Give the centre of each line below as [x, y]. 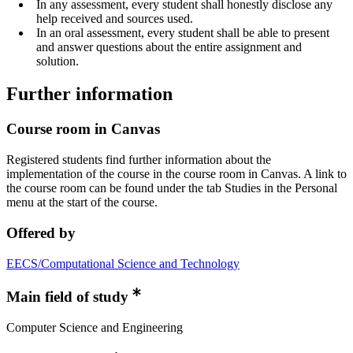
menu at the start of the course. [82, 203]
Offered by [41, 232]
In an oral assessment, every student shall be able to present [183, 32]
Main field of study [67, 297]
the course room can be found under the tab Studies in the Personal [172, 188]
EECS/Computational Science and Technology [123, 263]
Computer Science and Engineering [95, 328]
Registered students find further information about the [139, 160]
